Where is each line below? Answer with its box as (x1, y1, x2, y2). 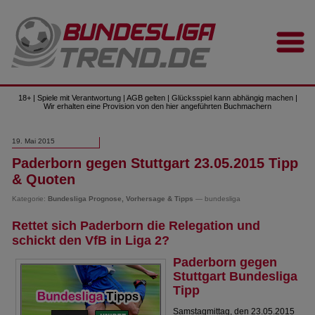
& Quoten (12, 172, 76, 187)
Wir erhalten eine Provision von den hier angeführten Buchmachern (44, 102, 271, 110)
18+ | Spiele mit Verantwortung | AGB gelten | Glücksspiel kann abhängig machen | (18, 94, 297, 102)
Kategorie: (12, 195, 49, 202)
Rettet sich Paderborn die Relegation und (12, 219, 261, 233)
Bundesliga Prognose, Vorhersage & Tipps (48, 195, 194, 202)
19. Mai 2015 (12, 137, 56, 145)
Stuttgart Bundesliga (173, 269, 298, 283)
